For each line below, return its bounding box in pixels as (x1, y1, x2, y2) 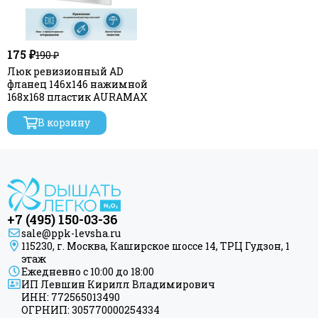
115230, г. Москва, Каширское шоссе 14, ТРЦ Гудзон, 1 (21, 239, 290, 253)
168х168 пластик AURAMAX (7, 90, 148, 104)
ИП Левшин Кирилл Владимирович (21, 278, 215, 291)
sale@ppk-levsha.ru (21, 226, 121, 240)
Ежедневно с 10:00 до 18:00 (21, 265, 154, 278)
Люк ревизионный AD (7, 65, 124, 78)
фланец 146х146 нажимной (7, 77, 148, 91)
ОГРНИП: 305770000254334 (21, 303, 160, 317)
